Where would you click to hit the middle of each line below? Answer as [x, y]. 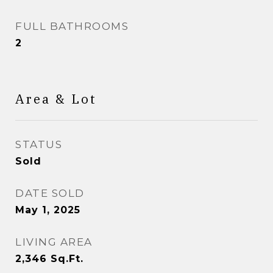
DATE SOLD [50, 193]
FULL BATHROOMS [72, 26]
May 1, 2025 [48, 210]
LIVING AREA [54, 242]
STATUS [39, 144]
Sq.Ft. [67, 259]
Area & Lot [56, 99]
